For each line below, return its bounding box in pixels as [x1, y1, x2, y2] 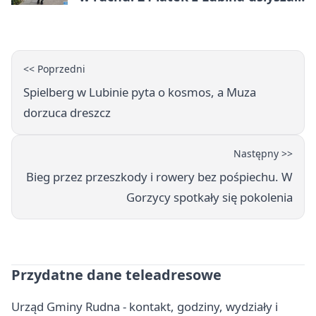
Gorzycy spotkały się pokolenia [126, 188, 293, 205]
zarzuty [79, 4, 126, 22]
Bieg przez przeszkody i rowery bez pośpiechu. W [26, 168, 293, 185]
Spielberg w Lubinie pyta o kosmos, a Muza [23, 83, 256, 100]
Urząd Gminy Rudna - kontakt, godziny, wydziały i [11, 298, 278, 315]
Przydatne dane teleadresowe [11, 265, 221, 284]
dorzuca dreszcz [23, 104, 111, 121]
